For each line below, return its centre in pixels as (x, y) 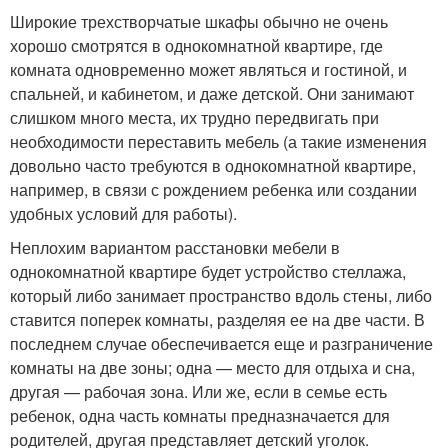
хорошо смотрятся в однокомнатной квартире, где (196, 45)
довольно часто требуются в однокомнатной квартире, (213, 165)
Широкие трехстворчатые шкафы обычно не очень (199, 21)
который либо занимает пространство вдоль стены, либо (221, 295)
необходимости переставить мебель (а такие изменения (218, 141)
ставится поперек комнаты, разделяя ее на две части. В (217, 319)
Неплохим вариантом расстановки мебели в (175, 247)
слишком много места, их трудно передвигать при (194, 117)
